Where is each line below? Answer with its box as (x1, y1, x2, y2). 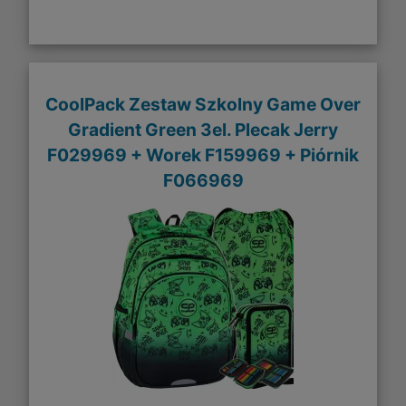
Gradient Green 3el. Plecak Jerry (68, 118, 338, 140)
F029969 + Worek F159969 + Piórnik (47, 143, 359, 166)
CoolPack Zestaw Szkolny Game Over (45, 92, 361, 115)
